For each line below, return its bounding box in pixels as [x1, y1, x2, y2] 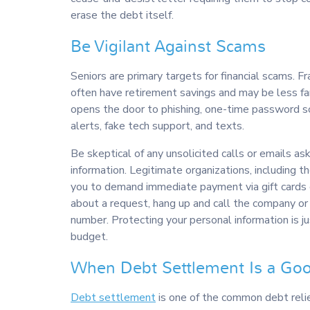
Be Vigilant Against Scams [71, 36, 266, 58]
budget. [71, 229, 108, 245]
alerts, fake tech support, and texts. [71, 118, 244, 134]
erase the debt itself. [71, 8, 174, 24]
